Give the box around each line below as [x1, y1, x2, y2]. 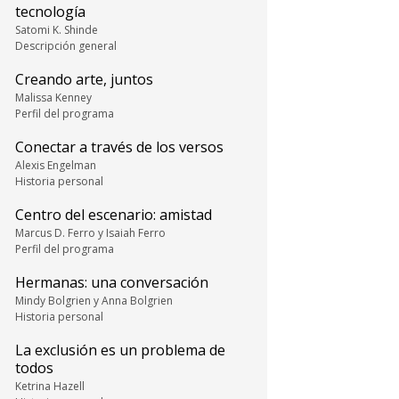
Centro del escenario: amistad [15, 205, 212, 224]
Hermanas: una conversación [15, 273, 208, 292]
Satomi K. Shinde [15, 22, 98, 37]
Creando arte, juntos [15, 69, 153, 89]
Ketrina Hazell [15, 379, 85, 394]
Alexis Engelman [15, 158, 96, 173]
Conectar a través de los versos [15, 137, 224, 157]
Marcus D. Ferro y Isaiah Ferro [15, 225, 166, 240]
